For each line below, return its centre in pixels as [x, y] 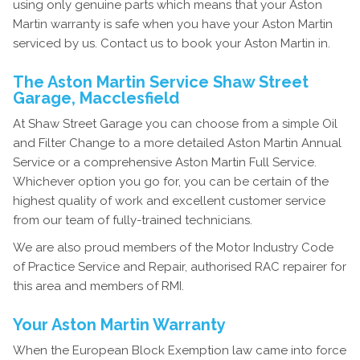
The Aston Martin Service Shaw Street [161, 82]
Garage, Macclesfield [96, 98]
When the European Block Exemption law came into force [180, 350]
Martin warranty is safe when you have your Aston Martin [173, 24]
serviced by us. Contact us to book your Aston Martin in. [172, 43]
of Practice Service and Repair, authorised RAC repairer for [180, 267]
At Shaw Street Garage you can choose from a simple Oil [175, 124]
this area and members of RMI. [98, 286]
